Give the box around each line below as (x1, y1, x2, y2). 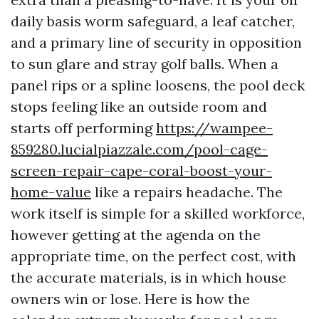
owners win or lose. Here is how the (11, 290, 250, 308)
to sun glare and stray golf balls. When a (11, 55, 278, 73)
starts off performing (11, 119, 156, 137)
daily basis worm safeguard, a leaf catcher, (11, 12, 295, 30)
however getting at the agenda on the (11, 226, 261, 244)
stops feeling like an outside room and (11, 98, 267, 115)
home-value (11, 183, 91, 201)
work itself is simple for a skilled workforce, (11, 204, 305, 222)
